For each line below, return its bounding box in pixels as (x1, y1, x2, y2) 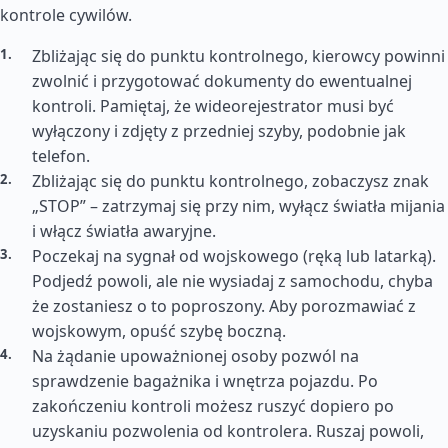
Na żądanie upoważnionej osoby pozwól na (32, 345, 359, 367)
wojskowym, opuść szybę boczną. (32, 320, 286, 342)
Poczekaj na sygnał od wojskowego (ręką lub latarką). (32, 245, 436, 267)
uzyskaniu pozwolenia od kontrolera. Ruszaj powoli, (32, 420, 424, 442)
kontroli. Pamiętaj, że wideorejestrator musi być (32, 95, 394, 117)
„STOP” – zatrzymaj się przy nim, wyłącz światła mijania (32, 195, 445, 217)
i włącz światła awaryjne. (32, 220, 216, 242)
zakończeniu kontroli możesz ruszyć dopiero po (32, 395, 394, 417)
